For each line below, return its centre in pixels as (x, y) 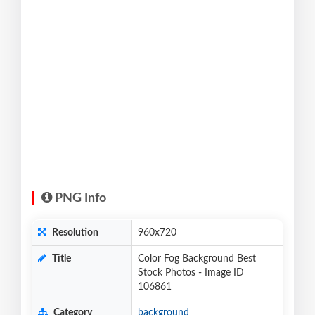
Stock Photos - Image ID (191, 272)
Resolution (74, 232)
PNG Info (79, 198)
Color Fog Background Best (197, 258)
